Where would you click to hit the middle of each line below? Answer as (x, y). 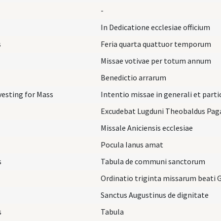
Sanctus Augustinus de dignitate (155, 195)
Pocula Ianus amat (132, 144)
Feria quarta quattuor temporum (156, 44)
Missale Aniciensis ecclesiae (147, 128)
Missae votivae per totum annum (156, 60)
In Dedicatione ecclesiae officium (155, 27)
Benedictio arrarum (133, 77)
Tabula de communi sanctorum (153, 161)
